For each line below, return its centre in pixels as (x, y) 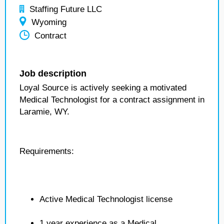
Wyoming (49, 22)
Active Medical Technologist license (106, 199)
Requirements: (47, 151)
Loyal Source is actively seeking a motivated (103, 88)
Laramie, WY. (44, 112)
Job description (53, 73)
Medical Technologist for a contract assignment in (112, 100)
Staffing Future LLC (66, 9)
